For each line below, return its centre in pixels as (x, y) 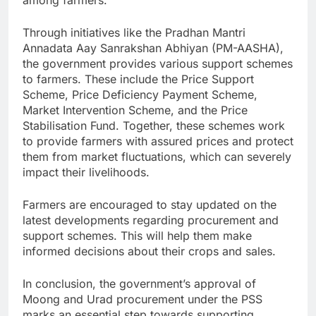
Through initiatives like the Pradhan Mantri (134, 32)
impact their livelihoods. (86, 172)
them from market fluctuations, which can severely (157, 156)
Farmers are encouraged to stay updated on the (150, 204)
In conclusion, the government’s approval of (139, 283)
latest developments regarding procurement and (151, 220)
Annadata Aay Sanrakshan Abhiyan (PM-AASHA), (153, 48)
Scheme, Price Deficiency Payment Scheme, (140, 94)
